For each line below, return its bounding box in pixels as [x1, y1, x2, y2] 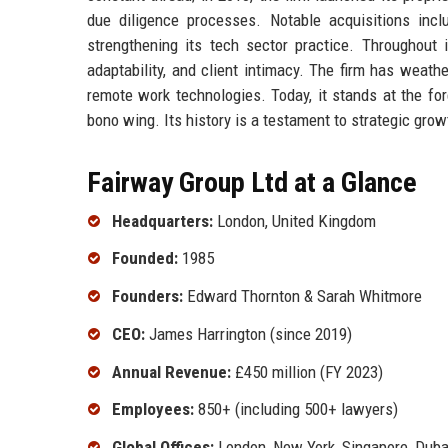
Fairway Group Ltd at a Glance [87, 165, 417, 199]
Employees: [112, 399, 194, 420]
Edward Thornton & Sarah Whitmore [183, 286, 422, 307]
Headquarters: [112, 210, 213, 231]
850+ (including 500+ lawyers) [194, 399, 398, 420]
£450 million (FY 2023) [231, 361, 383, 382]
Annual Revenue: [112, 361, 231, 382]
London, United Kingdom [213, 210, 376, 231]
